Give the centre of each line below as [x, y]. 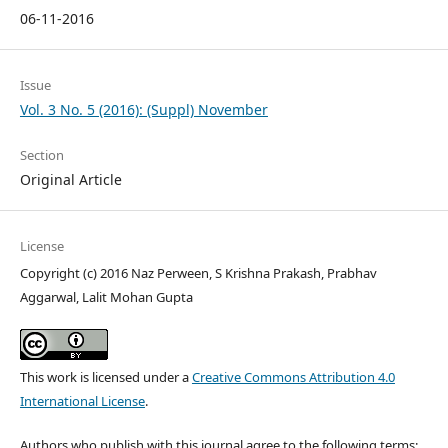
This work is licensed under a [105, 377]
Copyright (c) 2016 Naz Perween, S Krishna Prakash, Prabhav [198, 273]
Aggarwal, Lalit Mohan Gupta [106, 297]
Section [41, 155]
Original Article [70, 180]
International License [82, 401]
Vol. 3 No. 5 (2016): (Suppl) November [143, 110]
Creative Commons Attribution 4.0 [293, 377]
